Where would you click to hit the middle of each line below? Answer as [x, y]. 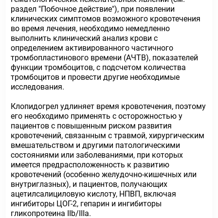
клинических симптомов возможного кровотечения [106, 19]
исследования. [37, 87]
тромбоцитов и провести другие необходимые [95, 77]
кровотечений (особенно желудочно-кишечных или [104, 174]
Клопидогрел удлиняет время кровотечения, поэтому [108, 106]
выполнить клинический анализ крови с [84, 38]
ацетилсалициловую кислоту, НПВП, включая [93, 194]
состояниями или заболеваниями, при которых [97, 155]
